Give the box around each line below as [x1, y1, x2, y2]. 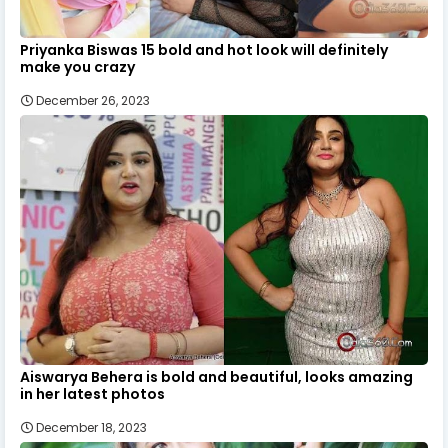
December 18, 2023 [36, 418, 147, 436]
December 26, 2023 [36, 91, 150, 109]
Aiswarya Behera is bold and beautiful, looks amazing [20, 366, 413, 387]
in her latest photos [20, 383, 165, 404]
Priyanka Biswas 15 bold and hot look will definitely [20, 39, 388, 60]
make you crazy [20, 56, 135, 77]
